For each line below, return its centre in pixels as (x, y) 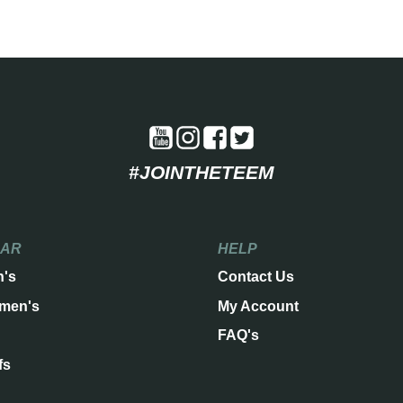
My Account (258, 306)
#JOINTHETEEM (201, 173)
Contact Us (256, 277)
